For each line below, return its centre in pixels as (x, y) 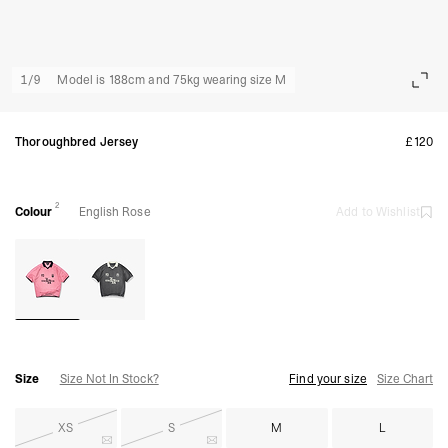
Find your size (328, 379)
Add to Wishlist (378, 212)
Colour (33, 212)
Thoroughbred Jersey (77, 142)
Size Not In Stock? (109, 379)
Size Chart (405, 379)
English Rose (115, 212)
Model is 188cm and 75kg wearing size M (172, 80)
